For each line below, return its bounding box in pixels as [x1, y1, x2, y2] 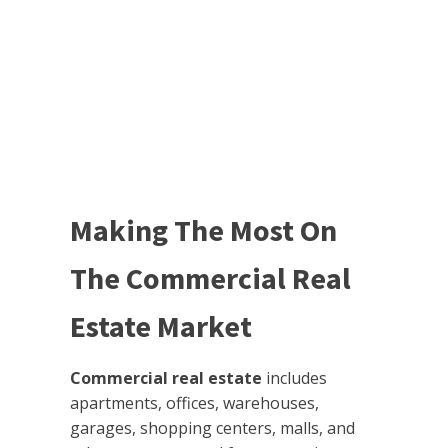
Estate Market [70, 307, 252, 346]
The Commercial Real [70, 259, 351, 298]
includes [262, 367, 327, 390]
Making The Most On [70, 211, 337, 250]
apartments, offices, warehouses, [70, 392, 319, 415]
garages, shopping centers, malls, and [70, 417, 355, 440]
